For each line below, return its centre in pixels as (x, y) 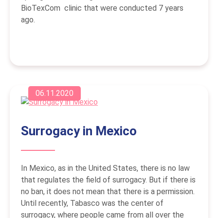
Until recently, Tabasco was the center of (92, 203)
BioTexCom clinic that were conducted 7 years (102, 8)
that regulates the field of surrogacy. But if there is (108, 180)
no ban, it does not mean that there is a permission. (108, 192)
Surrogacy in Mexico (79, 131)
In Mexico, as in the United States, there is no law (105, 168)
